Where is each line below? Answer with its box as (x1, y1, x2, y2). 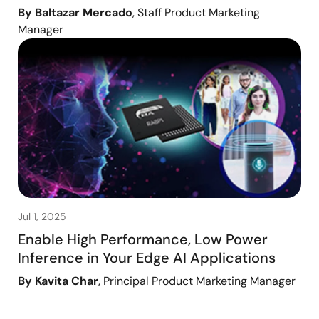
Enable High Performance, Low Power (18, 230, 268, 249)
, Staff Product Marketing (132, 5, 260, 21)
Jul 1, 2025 (18, 210, 66, 224)
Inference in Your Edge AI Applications (18, 249, 276, 268)
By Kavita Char (18, 273, 98, 289)
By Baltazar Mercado (18, 5, 132, 21)
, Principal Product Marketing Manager (98, 273, 296, 289)
